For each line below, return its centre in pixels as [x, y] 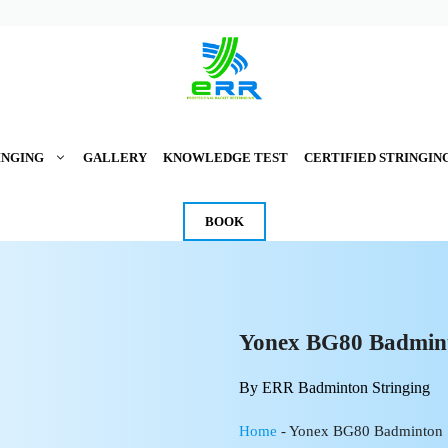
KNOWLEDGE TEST [225, 157]
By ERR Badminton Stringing [334, 387]
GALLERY [114, 157]
